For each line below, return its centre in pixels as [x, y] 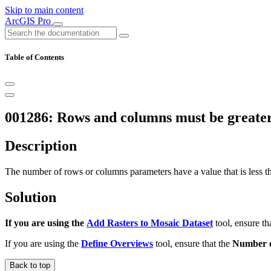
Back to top [30, 265]
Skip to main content [44, 10]
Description [41, 146]
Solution [31, 197]
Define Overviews [117, 243]
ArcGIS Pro [29, 21]
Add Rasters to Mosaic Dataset [150, 223]
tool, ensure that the [193, 243]
